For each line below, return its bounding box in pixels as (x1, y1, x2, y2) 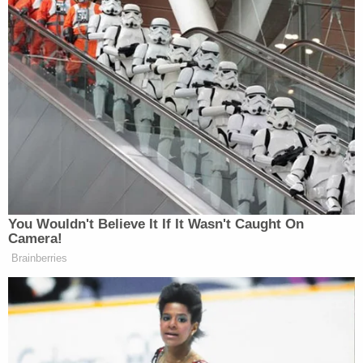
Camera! (8, 230, 62, 246)
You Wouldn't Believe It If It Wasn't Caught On (8, 216, 304, 232)
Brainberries (11, 251, 67, 264)
